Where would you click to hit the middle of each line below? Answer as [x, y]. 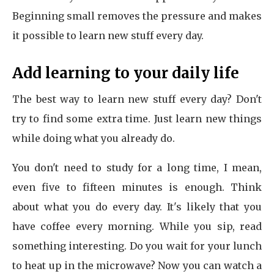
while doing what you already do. [94, 138]
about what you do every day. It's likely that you [137, 207]
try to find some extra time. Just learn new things [137, 119]
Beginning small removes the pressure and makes [137, 16]
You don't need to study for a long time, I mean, [137, 168]
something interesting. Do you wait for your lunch [137, 246]
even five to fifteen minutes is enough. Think [137, 187]
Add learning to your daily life [126, 73]
